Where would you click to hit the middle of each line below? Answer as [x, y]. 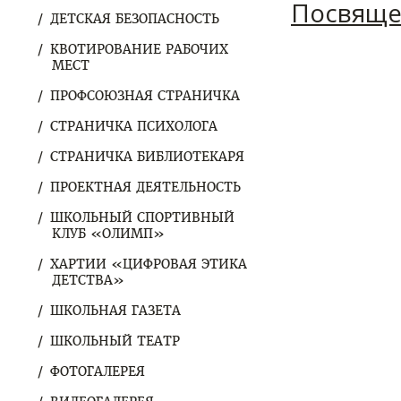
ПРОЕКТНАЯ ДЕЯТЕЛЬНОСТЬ [145, 187]
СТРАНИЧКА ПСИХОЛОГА [134, 126]
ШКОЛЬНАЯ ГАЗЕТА [115, 311]
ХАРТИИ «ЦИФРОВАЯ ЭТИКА [149, 264]
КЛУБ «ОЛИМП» [108, 234]
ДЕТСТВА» [88, 280]
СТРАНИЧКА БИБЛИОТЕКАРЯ [147, 157]
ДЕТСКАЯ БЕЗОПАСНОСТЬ [135, 19]
